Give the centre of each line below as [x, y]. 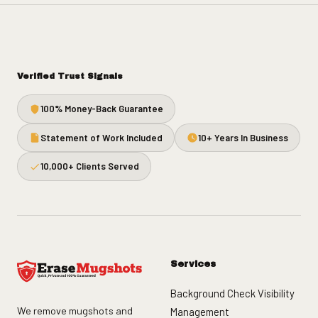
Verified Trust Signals [70, 76]
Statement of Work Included [102, 137]
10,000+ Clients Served [90, 166]
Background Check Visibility [232, 293]
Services [193, 264]
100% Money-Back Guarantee [102, 109]
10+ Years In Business [243, 137]
